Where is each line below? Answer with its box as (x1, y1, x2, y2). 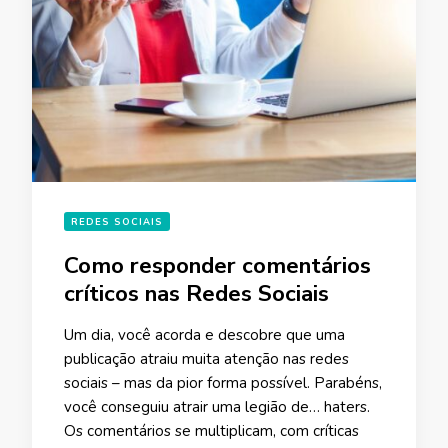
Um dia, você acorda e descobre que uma (64, 324, 345, 345)
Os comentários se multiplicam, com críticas (64, 420, 359, 441)
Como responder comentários (64, 249, 371, 281)
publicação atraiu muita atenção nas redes (64, 348, 349, 369)
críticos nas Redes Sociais (64, 277, 329, 309)
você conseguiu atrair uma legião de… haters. (64, 396, 370, 417)
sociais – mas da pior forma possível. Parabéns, (64, 372, 382, 393)
